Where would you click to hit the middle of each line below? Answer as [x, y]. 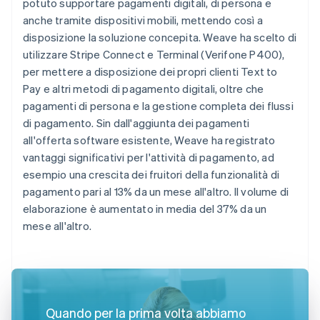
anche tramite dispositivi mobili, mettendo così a [143, 20]
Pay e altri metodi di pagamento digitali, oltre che [144, 88]
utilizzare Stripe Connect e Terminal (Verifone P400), [154, 54]
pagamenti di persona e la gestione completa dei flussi [158, 105]
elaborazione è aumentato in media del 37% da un [145, 208]
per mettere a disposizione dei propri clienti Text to [150, 71]
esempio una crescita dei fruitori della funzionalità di [151, 174]
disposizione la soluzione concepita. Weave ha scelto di [160, 37]
